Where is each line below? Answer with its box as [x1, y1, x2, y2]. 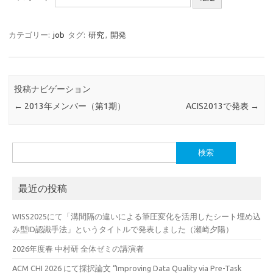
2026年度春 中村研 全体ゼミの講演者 [12, 244, 144, 253]
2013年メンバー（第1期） [23, 101, 126, 112]
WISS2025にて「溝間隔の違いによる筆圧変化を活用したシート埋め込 [12, 211, 261, 221]
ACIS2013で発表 [185, 101, 250, 112]
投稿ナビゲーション [14, 84, 91, 94]
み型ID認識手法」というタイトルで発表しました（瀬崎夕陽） [12, 224, 233, 233]
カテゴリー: [9, 30, 52, 39]
